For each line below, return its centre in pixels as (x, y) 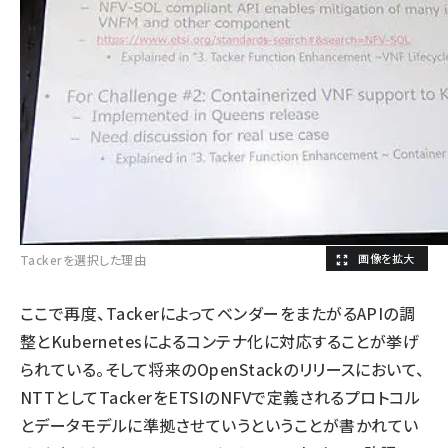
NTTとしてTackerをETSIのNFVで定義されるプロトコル (220, 397)
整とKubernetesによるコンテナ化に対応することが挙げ (220, 341)
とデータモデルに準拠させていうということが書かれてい (219, 425)
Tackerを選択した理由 (83, 259)
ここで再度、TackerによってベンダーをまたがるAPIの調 (218, 313)
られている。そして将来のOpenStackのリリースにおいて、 (222, 369)
